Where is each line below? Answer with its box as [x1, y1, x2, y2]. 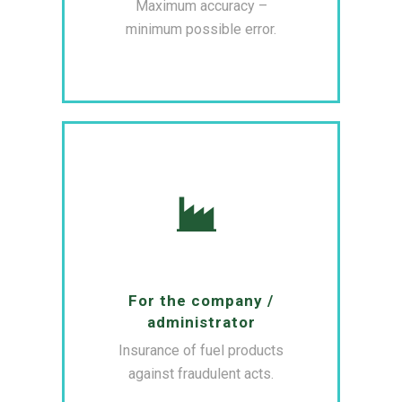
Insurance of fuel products [118, 342, 284, 360]
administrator [146, 313, 256, 332]
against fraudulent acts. [128, 365, 274, 383]
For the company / [128, 292, 274, 310]
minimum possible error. [126, 21, 276, 39]
